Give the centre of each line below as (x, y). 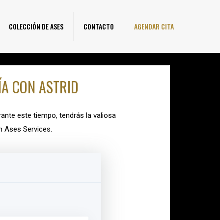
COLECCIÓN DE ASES (36, 26)
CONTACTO (99, 26)
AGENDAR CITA (154, 26)
